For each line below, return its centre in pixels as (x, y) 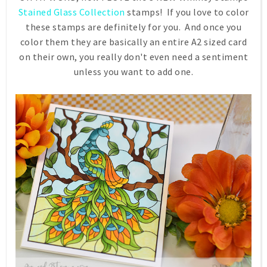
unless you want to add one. (133, 72)
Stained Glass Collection (72, 12)
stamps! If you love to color (187, 12)
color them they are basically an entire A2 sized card (133, 42)
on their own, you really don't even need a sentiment (133, 57)
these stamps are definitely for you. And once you (133, 27)
